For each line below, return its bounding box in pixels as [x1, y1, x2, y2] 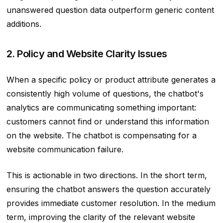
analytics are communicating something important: [6, 103, 196, 113]
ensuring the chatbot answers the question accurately [6, 184, 211, 195]
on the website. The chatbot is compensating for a [6, 130, 197, 141]
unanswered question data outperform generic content [6, 5, 214, 15]
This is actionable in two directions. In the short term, [6, 170, 207, 181]
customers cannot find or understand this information [6, 116, 209, 127]
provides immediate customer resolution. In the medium [6, 198, 216, 209]
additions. [6, 19, 41, 29]
